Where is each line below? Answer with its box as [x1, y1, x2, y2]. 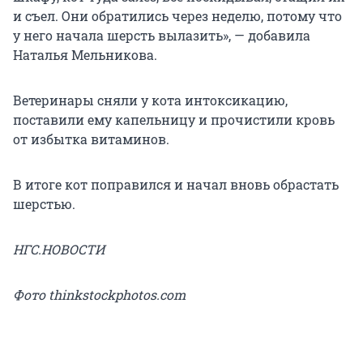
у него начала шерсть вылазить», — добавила [13, 26, 310, 44]
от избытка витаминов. [13, 130, 169, 147]
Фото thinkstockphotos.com [13, 285, 186, 303]
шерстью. [13, 194, 75, 212]
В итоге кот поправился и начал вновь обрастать [13, 175, 339, 193]
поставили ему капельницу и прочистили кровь [13, 110, 335, 128]
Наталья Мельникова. [13, 45, 157, 63]
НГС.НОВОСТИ [13, 240, 105, 258]
